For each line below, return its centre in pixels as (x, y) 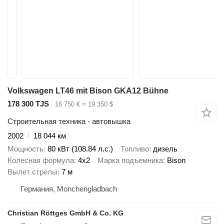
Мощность (25, 149)
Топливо (135, 149)
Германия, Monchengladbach (69, 189)
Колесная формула (41, 160)
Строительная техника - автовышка (69, 121)
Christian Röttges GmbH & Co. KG (65, 213)
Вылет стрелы (32, 172)
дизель (165, 149)
